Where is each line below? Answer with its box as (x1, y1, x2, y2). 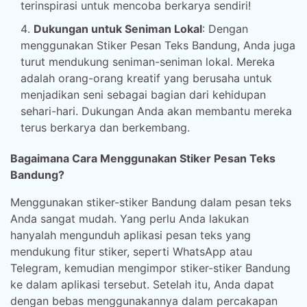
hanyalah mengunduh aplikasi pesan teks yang (10, 228, 251, 242)
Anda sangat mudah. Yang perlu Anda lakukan (10, 212, 249, 225)
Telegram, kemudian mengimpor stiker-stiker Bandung (10, 261, 291, 275)
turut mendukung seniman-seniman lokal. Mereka (21, 55, 275, 69)
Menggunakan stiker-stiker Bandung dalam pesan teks (10, 195, 291, 209)
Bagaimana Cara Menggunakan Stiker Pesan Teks (10, 151, 275, 165)
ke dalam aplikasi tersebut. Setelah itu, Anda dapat (10, 278, 274, 291)
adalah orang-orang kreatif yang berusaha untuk (21, 71, 272, 85)
